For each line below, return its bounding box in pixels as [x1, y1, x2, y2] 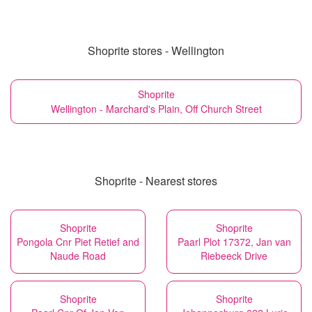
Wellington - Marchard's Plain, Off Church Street [50, 102, 262, 116]
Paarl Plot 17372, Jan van [177, 235, 291, 249]
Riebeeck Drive [201, 249, 267, 263]
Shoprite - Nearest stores [95, 173, 217, 189]
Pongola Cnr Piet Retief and [17, 235, 139, 249]
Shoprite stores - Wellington [88, 42, 224, 58]
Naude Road [50, 249, 106, 263]
